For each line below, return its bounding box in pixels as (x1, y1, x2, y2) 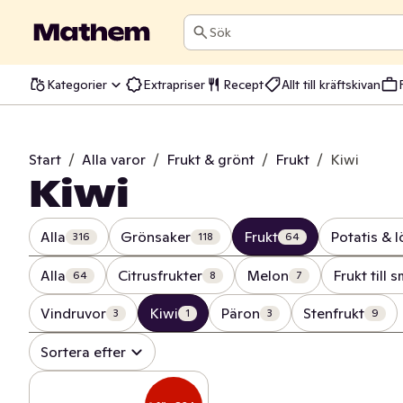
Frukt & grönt (166, 150, 255, 168)
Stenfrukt (303, 304, 364, 322)
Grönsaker (121, 228, 191, 246)
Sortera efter (40, 343, 126, 361)
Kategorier (47, 76, 107, 93)
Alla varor (82, 150, 146, 168)
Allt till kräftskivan (282, 76, 381, 93)
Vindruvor (40, 304, 106, 322)
